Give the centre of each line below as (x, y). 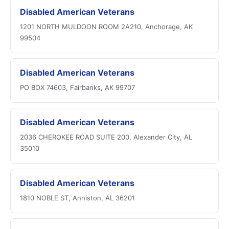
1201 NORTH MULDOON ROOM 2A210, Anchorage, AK (106, 27)
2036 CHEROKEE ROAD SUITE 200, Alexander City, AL (106, 137)
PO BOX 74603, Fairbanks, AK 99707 (77, 87)
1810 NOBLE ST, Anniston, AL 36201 (77, 198)
